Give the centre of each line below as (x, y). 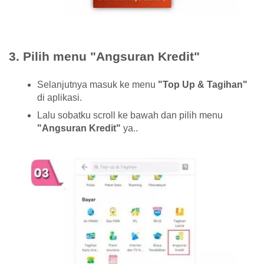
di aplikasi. (60, 98)
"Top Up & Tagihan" (203, 85)
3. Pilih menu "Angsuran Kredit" (104, 56)
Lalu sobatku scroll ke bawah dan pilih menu (130, 115)
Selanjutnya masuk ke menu (98, 85)
